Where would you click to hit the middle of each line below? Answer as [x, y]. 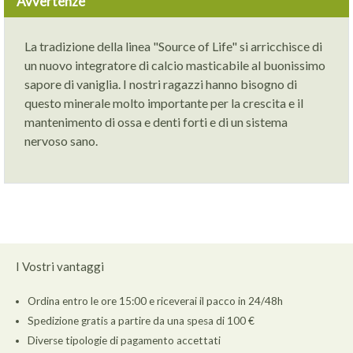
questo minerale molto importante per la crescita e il [164, 103]
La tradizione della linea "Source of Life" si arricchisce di [173, 46]
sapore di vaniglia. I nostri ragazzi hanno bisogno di [161, 84]
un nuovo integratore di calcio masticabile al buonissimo [175, 65]
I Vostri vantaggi [60, 267]
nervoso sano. [61, 141]
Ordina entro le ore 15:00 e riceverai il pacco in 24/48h [155, 301]
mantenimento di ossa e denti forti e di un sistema [156, 122]
